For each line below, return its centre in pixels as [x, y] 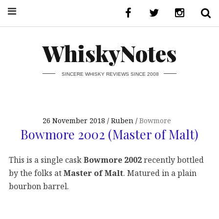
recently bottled [173, 160]
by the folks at [36, 173]
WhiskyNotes [109, 53]
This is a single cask [46, 160]
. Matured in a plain [160, 173]
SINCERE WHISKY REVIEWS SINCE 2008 [110, 74]
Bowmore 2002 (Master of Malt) [109, 134]
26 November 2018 [74, 121]
